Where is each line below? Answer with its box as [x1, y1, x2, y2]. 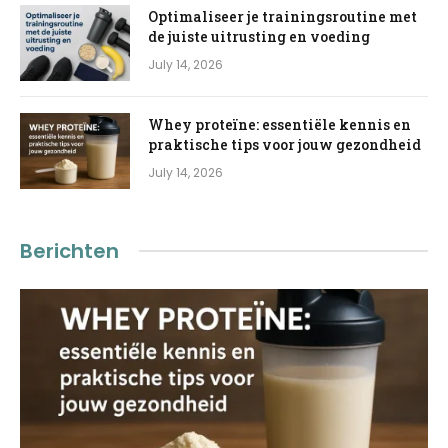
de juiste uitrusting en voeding [148, 26, 370, 46]
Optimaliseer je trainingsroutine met [148, 6, 417, 26]
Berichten [20, 236, 119, 265]
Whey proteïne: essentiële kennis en [148, 114, 411, 134]
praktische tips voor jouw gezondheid [148, 134, 421, 154]
